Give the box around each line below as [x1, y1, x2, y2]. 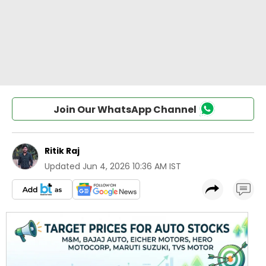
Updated [45, 160, 80, 172]
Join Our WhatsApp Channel [53, 103, 197, 116]
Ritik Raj [45, 145, 80, 157]
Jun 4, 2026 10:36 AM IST [83, 160, 181, 172]
